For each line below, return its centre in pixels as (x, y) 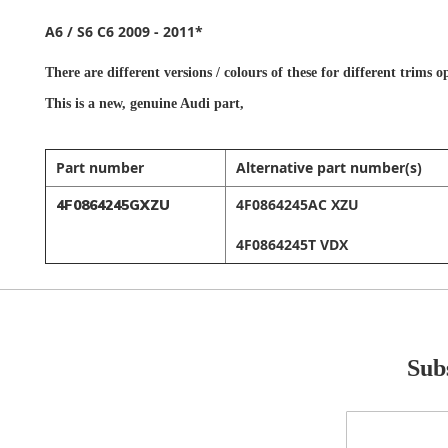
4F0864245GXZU (113, 205)
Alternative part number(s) (329, 167)
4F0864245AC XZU (297, 204)
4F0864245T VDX (292, 244)
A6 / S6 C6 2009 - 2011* (124, 31)
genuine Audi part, (187, 103)
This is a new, (87, 103)
